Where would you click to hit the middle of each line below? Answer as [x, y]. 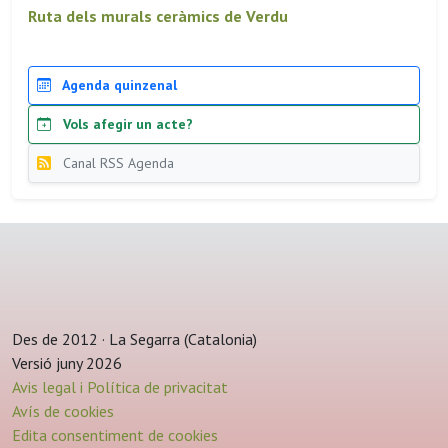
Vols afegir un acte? [126, 124]
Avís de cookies [63, 411]
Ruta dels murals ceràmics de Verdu [158, 16]
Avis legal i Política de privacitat [120, 387]
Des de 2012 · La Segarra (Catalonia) [136, 339]
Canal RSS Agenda [116, 163]
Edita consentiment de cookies [115, 435]
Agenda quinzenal [118, 85]
